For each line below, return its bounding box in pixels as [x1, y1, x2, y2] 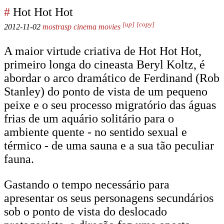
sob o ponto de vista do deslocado [4, 205, 167, 218]
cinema [73, 22, 96, 31]
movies [98, 22, 120, 31]
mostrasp [42, 22, 71, 31]
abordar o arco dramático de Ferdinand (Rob [4, 71, 219, 84]
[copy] [136, 20, 154, 28]
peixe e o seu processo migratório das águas [4, 98, 216, 111]
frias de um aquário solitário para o [4, 112, 174, 125]
